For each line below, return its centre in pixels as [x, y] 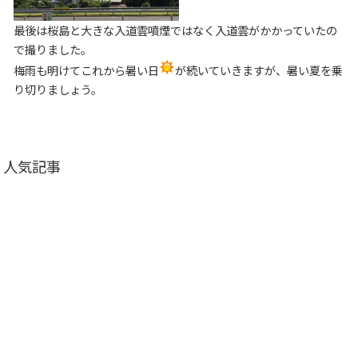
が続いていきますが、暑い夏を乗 [259, 70]
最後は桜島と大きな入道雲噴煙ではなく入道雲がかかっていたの [175, 30]
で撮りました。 [52, 49]
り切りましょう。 [58, 89]
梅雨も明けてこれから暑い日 [86, 70]
